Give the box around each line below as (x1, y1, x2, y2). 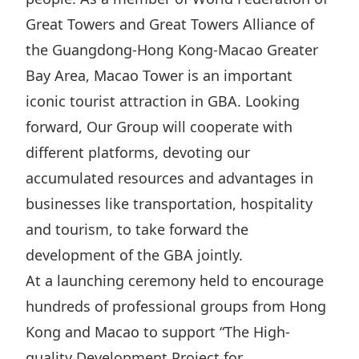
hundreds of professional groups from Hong (26, 296, 326, 316)
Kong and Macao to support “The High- (26, 322, 290, 341)
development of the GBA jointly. (26, 245, 243, 264)
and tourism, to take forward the (26, 220, 248, 239)
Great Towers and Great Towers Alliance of (26, 14, 314, 34)
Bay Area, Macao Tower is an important (26, 66, 292, 85)
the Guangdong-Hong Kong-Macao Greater (26, 40, 318, 59)
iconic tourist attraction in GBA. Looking (26, 91, 300, 111)
